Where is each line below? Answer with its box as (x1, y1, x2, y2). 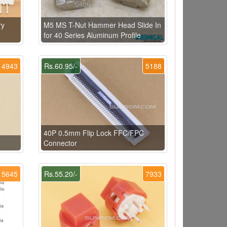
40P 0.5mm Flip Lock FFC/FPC (43, 127, 144, 138)
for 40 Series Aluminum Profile (43, 29, 141, 40)
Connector (43, 137, 77, 148)
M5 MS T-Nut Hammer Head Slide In (43, 19, 161, 30)
